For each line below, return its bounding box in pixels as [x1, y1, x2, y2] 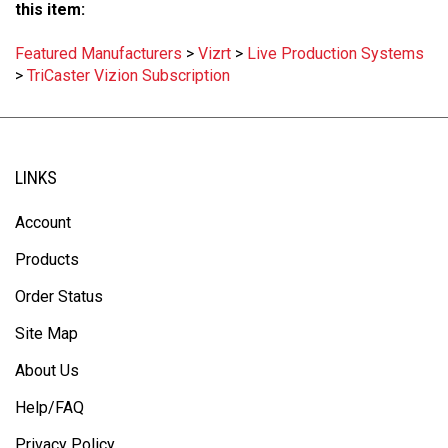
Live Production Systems [247, 45, 424, 64]
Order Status [15, 288, 103, 307]
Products [15, 251, 79, 270]
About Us [15, 362, 79, 381]
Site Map [15, 325, 78, 344]
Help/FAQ [15, 399, 84, 418]
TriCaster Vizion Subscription [27, 67, 230, 86]
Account [15, 214, 71, 233]
